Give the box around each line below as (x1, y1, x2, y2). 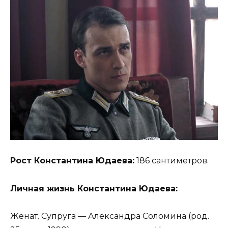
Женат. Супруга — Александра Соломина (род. (10, 211, 209, 221)
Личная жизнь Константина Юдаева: (10, 183, 178, 193)
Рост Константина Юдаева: (10, 156, 134, 166)
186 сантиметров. (134, 156, 209, 166)
